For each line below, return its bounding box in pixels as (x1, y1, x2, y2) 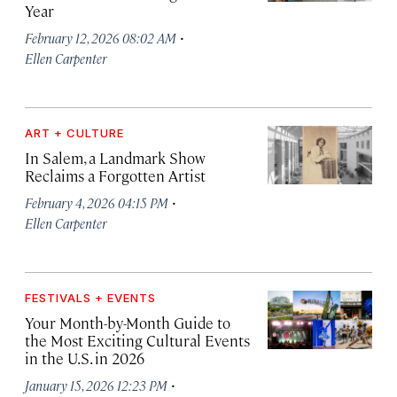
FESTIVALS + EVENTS (25, 291, 156, 305)
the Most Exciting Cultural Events (25, 331, 250, 350)
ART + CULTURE (25, 126, 124, 140)
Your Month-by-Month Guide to (25, 313, 230, 332)
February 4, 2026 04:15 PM (25, 194, 168, 211)
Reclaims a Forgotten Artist (25, 166, 206, 185)
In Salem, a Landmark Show (25, 148, 206, 167)
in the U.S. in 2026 (25, 348, 144, 368)
